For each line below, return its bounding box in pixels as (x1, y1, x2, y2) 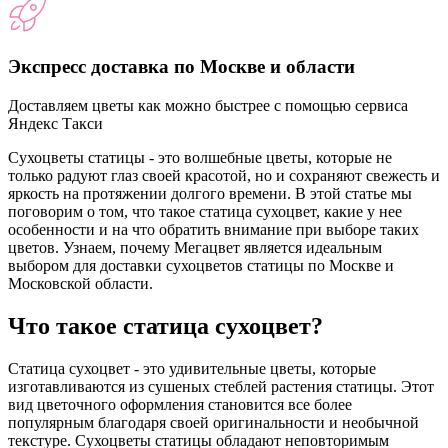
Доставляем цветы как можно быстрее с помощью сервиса (8, 96, 408, 114)
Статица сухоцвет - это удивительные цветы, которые (8, 359, 376, 377)
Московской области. (8, 274, 153, 292)
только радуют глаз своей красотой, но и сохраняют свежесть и (8, 166, 440, 184)
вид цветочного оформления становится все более (8, 395, 352, 413)
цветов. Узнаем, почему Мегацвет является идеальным (8, 238, 382, 256)
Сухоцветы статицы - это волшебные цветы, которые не (8, 148, 392, 166)
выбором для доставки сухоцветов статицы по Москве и (8, 256, 394, 274)
